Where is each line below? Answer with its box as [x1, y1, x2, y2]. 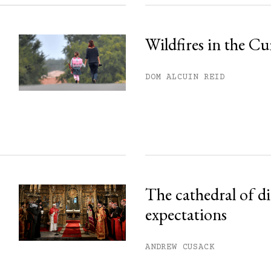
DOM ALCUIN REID [145, 72, 225, 82]
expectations [145, 203, 227, 225]
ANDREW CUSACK [145, 242, 215, 252]
